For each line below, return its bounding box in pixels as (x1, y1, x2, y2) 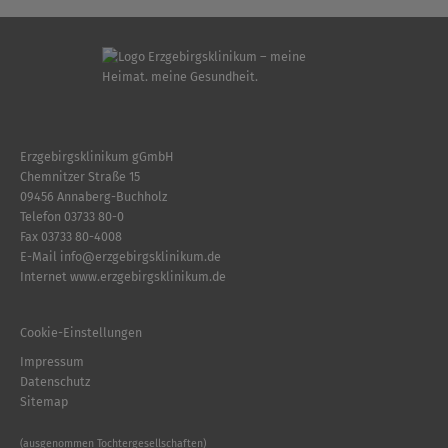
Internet (20, 268, 70, 284)
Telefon (20, 208, 64, 224)
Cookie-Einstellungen (20, 325, 142, 341)
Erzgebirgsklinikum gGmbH (20, 148, 174, 164)
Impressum (20, 353, 84, 369)
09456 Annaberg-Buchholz (20, 188, 167, 204)
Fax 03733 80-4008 (20, 228, 122, 244)
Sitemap (20, 393, 68, 409)
